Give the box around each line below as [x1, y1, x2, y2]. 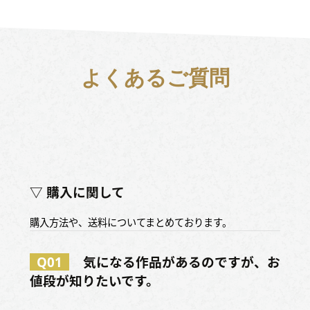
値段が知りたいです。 [29, 271, 159, 289]
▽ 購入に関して [29, 183, 125, 201]
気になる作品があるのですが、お [82, 253, 280, 271]
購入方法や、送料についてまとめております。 [29, 215, 232, 229]
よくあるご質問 [80, 66, 230, 90]
